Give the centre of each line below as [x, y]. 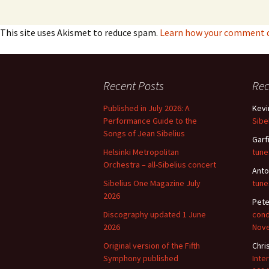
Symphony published [141, 258]
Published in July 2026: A [147, 108]
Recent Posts [134, 86]
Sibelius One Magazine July [152, 183]
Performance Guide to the [150, 121]
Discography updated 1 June [155, 214]
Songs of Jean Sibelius [144, 133]
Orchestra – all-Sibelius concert [160, 165]
